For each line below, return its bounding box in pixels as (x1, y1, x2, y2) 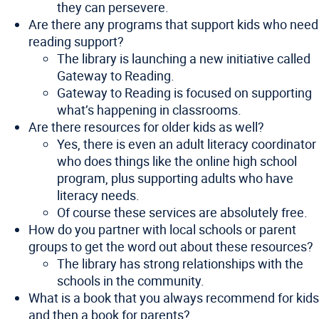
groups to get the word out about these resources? (28, 238, 313, 255)
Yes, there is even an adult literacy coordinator (57, 135, 316, 152)
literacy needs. (57, 187, 140, 204)
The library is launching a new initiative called (57, 50, 310, 67)
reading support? (28, 33, 124, 50)
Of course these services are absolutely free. (57, 204, 308, 221)
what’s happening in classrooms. (57, 101, 241, 118)
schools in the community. (57, 272, 204, 289)
